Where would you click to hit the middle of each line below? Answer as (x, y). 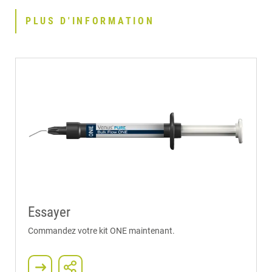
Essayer (49, 212)
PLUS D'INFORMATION (90, 21)
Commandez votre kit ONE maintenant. (101, 230)
